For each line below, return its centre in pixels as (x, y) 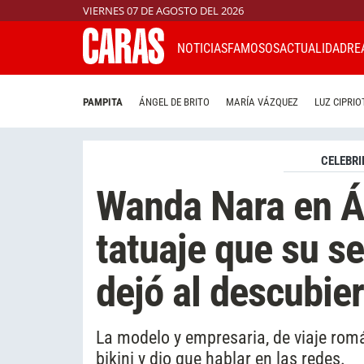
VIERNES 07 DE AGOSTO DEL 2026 (163, 11)
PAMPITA (103, 102)
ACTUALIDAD (313, 48)
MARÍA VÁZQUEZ (262, 102)
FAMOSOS (253, 48)
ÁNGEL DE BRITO (174, 102)
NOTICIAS (202, 48)
